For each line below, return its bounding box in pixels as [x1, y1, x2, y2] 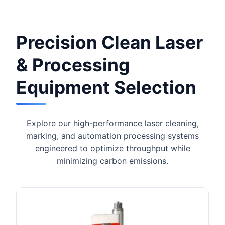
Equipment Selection [16, 77, 196, 98]
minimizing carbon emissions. [57, 156, 168, 166]
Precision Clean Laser [16, 32, 203, 53]
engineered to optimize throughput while [35, 143, 190, 153]
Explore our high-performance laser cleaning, [26, 118, 199, 128]
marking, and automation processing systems [26, 131, 199, 141]
